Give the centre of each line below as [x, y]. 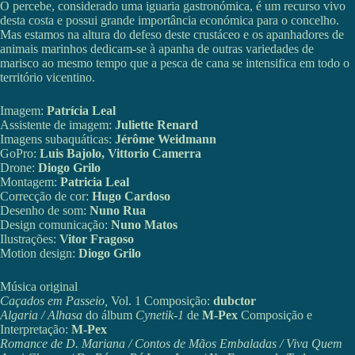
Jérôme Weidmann [166, 139]
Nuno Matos [144, 225]
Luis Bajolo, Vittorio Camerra [120, 154]
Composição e [275, 315]
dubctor [235, 301]
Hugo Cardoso [131, 197]
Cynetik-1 [160, 315]
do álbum [109, 315]
